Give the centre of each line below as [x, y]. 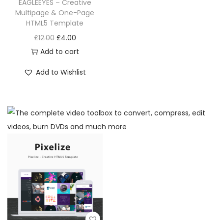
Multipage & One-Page [55, 13]
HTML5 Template [55, 23]
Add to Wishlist [61, 72]
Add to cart [59, 51]
